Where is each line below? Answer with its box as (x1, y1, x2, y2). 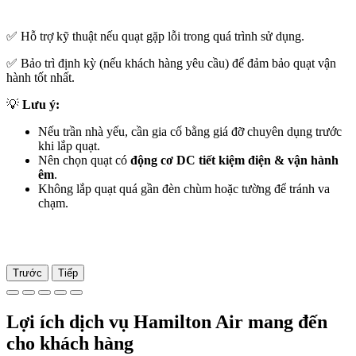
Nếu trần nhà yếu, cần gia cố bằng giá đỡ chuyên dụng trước (38, 124, 342, 138)
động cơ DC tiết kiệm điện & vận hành (130, 153, 339, 167)
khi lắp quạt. (38, 138, 100, 153)
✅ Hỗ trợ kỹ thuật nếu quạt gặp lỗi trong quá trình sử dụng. (6, 29, 304, 43)
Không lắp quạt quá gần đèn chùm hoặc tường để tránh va (38, 181, 330, 195)
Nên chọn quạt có (38, 153, 130, 167)
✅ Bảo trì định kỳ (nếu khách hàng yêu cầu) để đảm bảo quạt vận (6, 56, 336, 70)
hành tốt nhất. (6, 70, 75, 84)
